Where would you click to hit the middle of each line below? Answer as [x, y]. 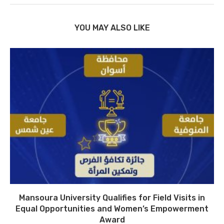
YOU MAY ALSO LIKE [112, 27]
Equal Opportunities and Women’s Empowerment [112, 208]
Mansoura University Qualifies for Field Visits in [112, 197]
